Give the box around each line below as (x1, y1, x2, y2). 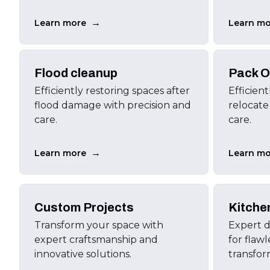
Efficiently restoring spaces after (34, 85, 190, 96)
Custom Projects (34, 201, 134, 214)
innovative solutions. (34, 248, 131, 260)
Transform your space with (34, 219, 163, 231)
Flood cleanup (34, 66, 118, 80)
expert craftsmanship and (34, 234, 158, 245)
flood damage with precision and (34, 99, 191, 111)
